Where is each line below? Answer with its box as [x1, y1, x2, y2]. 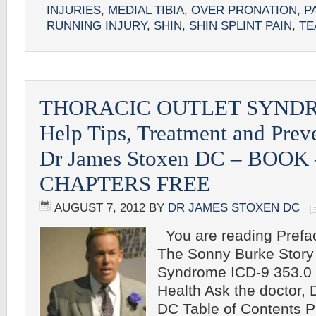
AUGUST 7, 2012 [54, 201, 145, 214]
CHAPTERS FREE [39, 171, 210, 196]
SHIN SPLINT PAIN [189, 19, 292, 32]
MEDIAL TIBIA [108, 4, 184, 17]
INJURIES [47, 4, 101, 17]
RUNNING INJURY [47, 19, 147, 32]
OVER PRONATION [191, 4, 297, 17]
